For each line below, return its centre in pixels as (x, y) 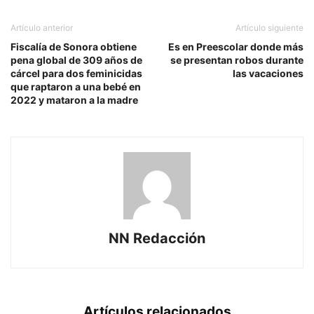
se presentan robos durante (237, 60)
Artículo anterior (42, 27)
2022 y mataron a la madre (74, 100)
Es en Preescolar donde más (236, 46)
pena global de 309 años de (76, 60)
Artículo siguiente (269, 27)
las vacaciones (268, 73)
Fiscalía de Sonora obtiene (74, 46)
